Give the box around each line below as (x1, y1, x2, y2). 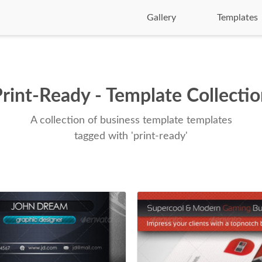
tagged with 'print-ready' (74, 131, 188, 142)
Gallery (147, 13, 176, 22)
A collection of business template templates (30, 115, 232, 126)
